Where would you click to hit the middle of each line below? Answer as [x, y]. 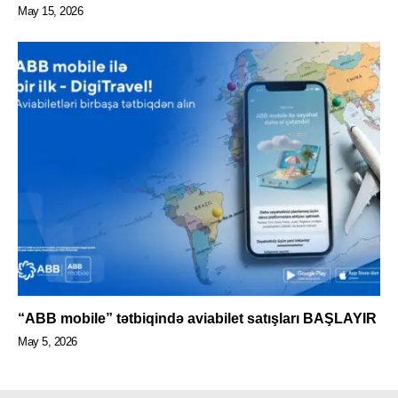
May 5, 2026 [48, 341]
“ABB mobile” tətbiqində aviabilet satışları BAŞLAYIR [197, 318]
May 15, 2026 [50, 12]
